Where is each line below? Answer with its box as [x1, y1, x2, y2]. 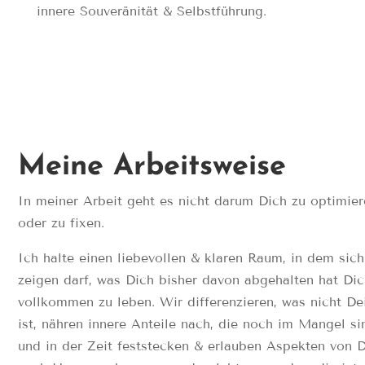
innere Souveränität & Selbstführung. [36, 3, 266, 20]
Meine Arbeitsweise [18, 152, 287, 182]
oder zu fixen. [18, 215, 105, 231]
